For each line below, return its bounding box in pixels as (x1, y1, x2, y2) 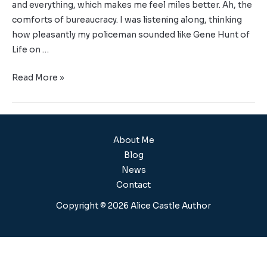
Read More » (12, 73, 64, 83)
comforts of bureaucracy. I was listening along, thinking (12, 15, 242, 26)
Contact (116, 180, 151, 191)
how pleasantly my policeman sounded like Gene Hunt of (12, 30, 250, 41)
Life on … (12, 45, 49, 55)
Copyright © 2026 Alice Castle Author (56, 201, 211, 212)
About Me (113, 135, 154, 146)
